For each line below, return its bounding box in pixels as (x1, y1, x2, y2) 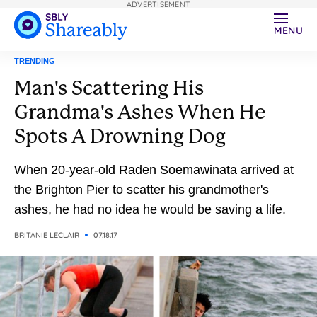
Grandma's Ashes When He (14, 100, 265, 124)
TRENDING (14, 57, 55, 65)
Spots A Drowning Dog (14, 125, 226, 148)
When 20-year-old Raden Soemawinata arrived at (14, 163, 294, 177)
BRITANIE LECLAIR (14, 230, 79, 240)
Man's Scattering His (14, 76, 204, 100)
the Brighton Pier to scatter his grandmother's (14, 183, 269, 197)
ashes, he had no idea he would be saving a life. (14, 202, 286, 217)
